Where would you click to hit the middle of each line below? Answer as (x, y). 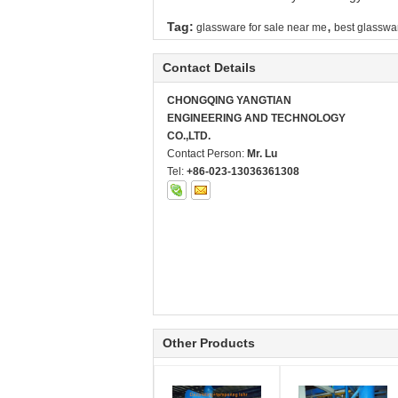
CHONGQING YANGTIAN (229, 100)
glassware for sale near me (262, 28)
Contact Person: (207, 154)
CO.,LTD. (189, 136)
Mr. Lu (262, 154)
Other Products (209, 343)
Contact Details (209, 68)
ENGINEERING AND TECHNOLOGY (256, 118)
